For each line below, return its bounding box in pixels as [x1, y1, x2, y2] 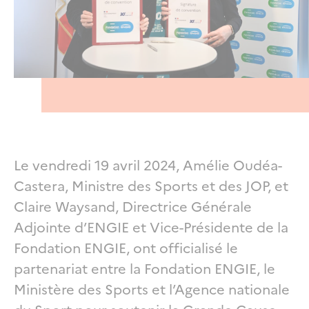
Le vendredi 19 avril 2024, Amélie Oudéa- [14, 154, 282, 174]
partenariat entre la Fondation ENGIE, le [14, 257, 275, 277]
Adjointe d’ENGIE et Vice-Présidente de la [14, 216, 288, 236]
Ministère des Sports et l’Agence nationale [14, 278, 290, 298]
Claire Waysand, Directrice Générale [14, 195, 252, 215]
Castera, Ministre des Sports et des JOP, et [14, 175, 288, 195]
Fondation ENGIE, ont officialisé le [14, 237, 238, 257]
